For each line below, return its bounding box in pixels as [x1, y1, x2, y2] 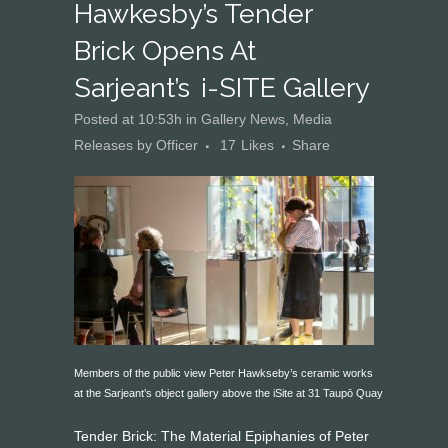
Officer [156, 137, 198, 153]
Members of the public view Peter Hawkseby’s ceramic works [74, 367, 373, 379]
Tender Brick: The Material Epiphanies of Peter [74, 428, 369, 444]
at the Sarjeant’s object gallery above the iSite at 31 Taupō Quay [74, 387, 383, 399]
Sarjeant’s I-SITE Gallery [74, 72, 370, 103]
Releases [74, 137, 133, 153]
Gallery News [201, 111, 285, 127]
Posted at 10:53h [74, 111, 182, 127]
